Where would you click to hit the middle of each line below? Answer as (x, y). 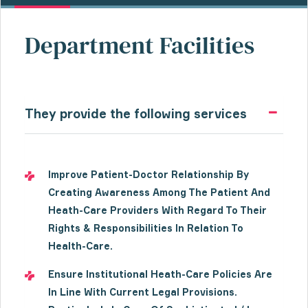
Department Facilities (140, 45)
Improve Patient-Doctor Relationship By (148, 174)
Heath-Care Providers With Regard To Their (157, 210)
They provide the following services (136, 113)
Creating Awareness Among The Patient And (159, 192)
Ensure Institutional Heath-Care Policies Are (160, 274)
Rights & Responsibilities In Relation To (146, 228)
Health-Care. (80, 246)
